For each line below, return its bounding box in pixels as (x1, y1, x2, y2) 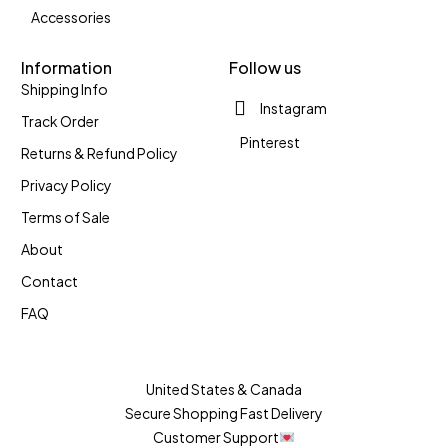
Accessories (31, 8, 111, 26)
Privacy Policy (21, 176, 112, 194)
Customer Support (153, 428, 280, 446)
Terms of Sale (21, 208, 110, 226)
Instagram (260, 99, 327, 117)
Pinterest (240, 133, 300, 151)
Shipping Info (21, 80, 108, 98)
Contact (21, 272, 78, 290)
